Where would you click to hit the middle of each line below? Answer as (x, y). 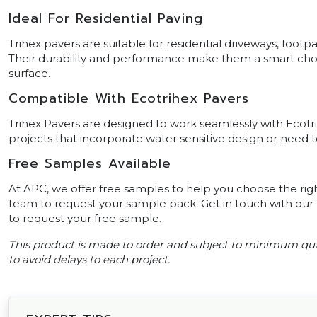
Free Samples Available (90, 164)
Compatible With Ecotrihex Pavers (129, 99)
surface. (29, 74)
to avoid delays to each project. (89, 260)
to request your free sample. (85, 219)
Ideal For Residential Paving (106, 19)
